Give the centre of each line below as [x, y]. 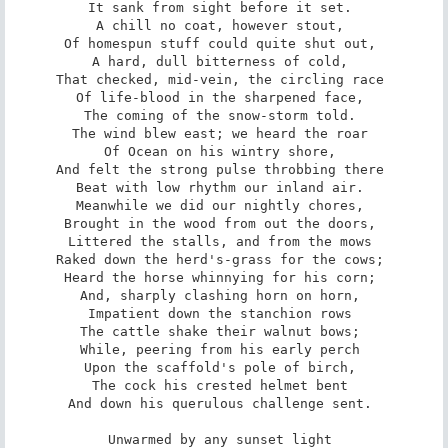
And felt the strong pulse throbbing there [224, 169]
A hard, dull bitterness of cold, [224, 61]
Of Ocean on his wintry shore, [224, 151]
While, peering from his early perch [224, 349]
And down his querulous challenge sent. [224, 403]
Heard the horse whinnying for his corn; [224, 277]
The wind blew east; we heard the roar [224, 133]
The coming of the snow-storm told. [224, 115]
